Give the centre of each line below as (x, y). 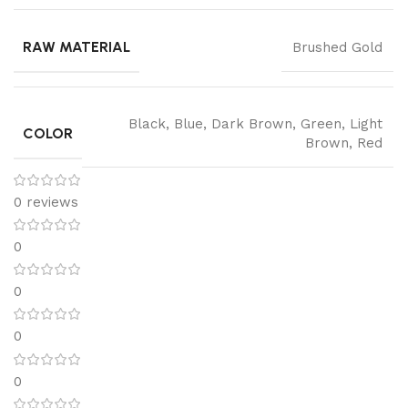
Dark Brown (252, 124)
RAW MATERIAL (76, 47)
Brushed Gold (337, 48)
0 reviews (46, 202)
